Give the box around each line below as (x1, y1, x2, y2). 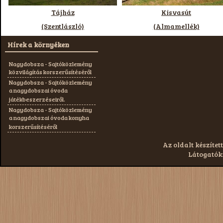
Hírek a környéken (7, 40, 69, 49)
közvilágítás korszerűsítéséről (9, 68, 92, 77)
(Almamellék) (153, 21, 200, 31)
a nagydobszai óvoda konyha (9, 113, 89, 123)
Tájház (51, 7, 75, 17)
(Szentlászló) (41, 21, 84, 31)
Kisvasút (161, 7, 191, 17)
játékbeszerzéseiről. (9, 95, 65, 105)
